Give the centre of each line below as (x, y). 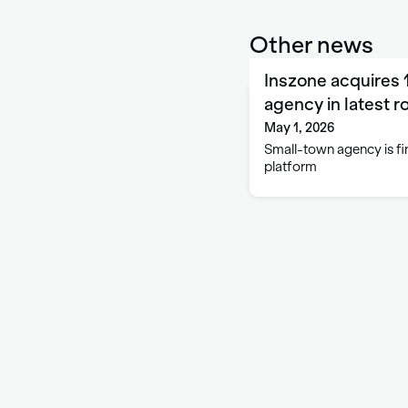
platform (291, 166)
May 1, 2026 (299, 127)
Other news (311, 44)
